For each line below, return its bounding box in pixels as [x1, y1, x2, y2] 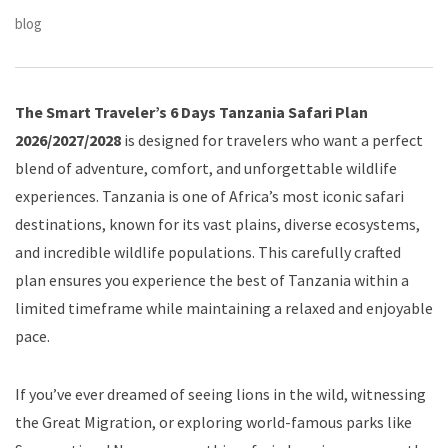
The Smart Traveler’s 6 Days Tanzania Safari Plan [15, 101, 368, 122]
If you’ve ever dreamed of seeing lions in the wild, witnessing [15, 383, 426, 404]
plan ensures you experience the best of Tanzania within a [15, 269, 409, 290]
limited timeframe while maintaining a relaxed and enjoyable [15, 297, 433, 318]
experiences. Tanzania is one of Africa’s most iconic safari [15, 185, 404, 206]
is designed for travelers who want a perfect [121, 129, 423, 150]
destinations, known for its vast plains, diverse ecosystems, [15, 213, 420, 234]
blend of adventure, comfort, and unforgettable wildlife [15, 157, 397, 178]
